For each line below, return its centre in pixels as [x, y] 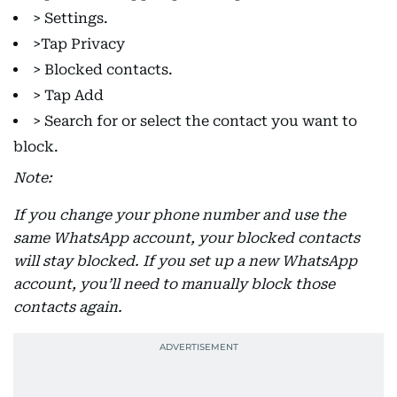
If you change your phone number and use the [179, 215]
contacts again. [68, 307]
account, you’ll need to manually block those [174, 284]
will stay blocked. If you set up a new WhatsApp [185, 261]
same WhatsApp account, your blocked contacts [187, 238]
